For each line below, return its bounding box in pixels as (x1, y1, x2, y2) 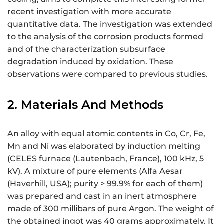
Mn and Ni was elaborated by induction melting (7, 141, 200, 151)
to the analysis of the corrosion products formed (7, 32, 203, 42)
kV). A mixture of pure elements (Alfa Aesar (7, 166, 183, 176)
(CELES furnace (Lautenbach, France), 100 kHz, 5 (7, 153, 204, 163)
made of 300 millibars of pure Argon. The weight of (7, 203, 214, 213)
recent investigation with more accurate (7, 7, 171, 17)
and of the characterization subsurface (7, 44, 165, 54)
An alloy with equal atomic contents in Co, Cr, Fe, (7, 128, 205, 138)
